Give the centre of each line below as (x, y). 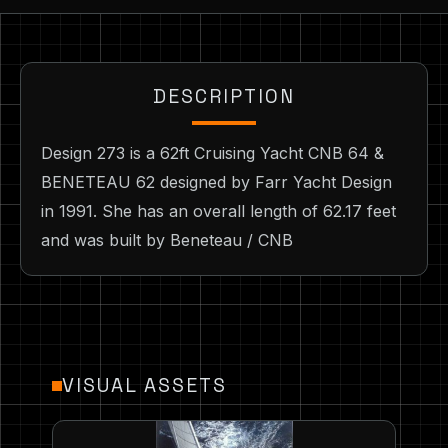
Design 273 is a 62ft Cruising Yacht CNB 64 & (212, 153)
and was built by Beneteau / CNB (167, 240)
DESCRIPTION (224, 97)
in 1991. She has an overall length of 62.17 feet (218, 211)
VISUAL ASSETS (144, 386)
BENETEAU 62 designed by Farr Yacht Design (216, 182)
